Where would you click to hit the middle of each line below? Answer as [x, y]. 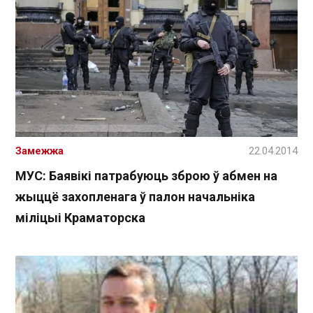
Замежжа [39, 151]
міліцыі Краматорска [80, 217]
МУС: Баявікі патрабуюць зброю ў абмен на [146, 175]
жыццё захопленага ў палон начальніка [135, 196]
